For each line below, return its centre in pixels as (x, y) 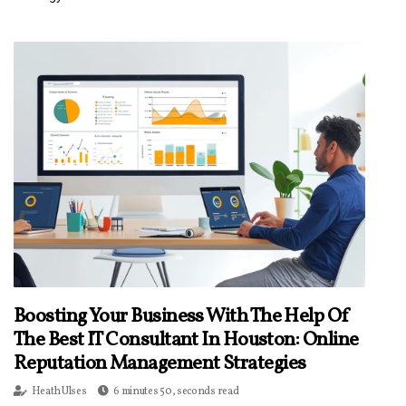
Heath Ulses (59, 392)
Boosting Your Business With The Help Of (182, 317)
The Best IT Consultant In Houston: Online (186, 341)
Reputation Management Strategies (160, 364)
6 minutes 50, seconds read (176, 392)
